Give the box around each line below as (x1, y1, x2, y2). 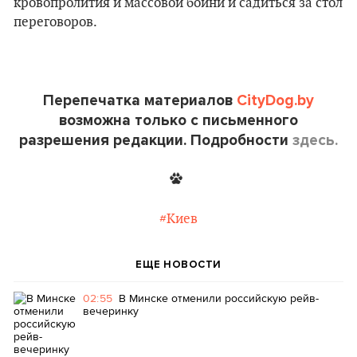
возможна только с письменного (59, 112, 298, 129)
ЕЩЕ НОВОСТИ (135, 258, 222, 271)
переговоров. (14, 14, 97, 30)
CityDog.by (237, 92, 314, 109)
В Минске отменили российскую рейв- (119, 290, 320, 306)
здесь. (292, 131, 338, 149)
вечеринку (82, 303, 139, 319)
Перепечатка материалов (43, 92, 237, 109)
